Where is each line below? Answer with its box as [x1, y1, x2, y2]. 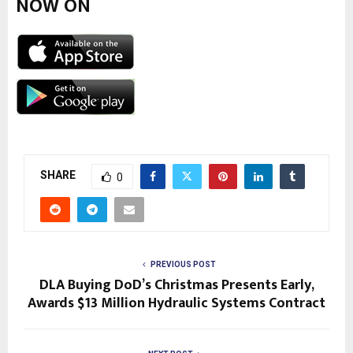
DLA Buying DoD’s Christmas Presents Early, [39, 273, 314, 297]
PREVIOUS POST [150, 259, 216, 269]
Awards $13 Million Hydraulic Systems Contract [28, 291, 325, 315]
